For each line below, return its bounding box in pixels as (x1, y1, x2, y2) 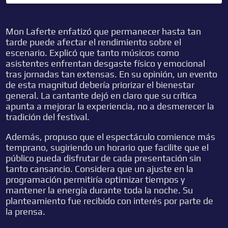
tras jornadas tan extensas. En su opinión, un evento (6, 69, 218, 80)
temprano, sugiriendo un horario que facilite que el (6, 142, 209, 153)
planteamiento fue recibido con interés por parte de (6, 195, 214, 207)
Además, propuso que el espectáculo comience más (6, 131, 216, 142)
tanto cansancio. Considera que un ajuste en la (6, 163, 194, 175)
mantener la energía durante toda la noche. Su (6, 185, 193, 196)
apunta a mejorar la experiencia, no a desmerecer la (6, 101, 215, 112)
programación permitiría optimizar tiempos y (6, 174, 185, 185)
